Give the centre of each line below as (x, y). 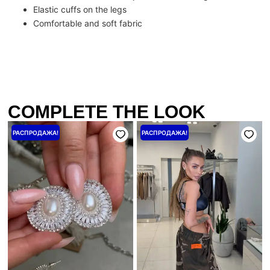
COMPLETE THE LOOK (107, 111)
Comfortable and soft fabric (88, 23)
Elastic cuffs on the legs (80, 9)
